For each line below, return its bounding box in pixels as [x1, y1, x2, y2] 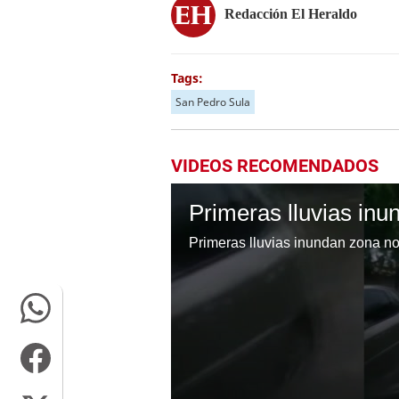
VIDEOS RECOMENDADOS [171, 155, 379, 176]
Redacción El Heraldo [224, 5, 357, 21]
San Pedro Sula [175, 94, 250, 110]
